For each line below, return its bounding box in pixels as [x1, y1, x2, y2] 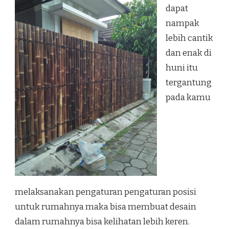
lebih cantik [166, 33, 213, 44]
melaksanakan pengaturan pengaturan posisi [15, 186, 196, 197]
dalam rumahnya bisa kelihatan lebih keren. [15, 216, 190, 227]
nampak [166, 18, 199, 29]
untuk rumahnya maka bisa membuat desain [15, 201, 196, 212]
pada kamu [166, 92, 211, 103]
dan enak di [166, 48, 212, 59]
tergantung [166, 77, 212, 88]
